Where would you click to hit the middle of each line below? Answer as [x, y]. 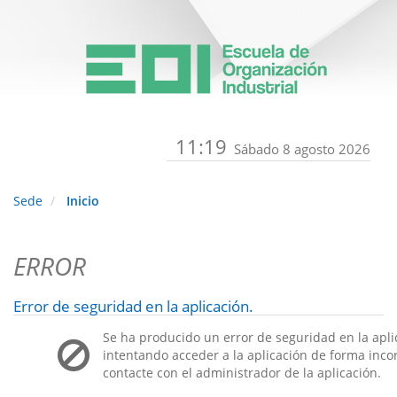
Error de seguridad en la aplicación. [133, 306]
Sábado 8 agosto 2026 [302, 149]
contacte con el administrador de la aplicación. [242, 373]
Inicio [83, 201]
